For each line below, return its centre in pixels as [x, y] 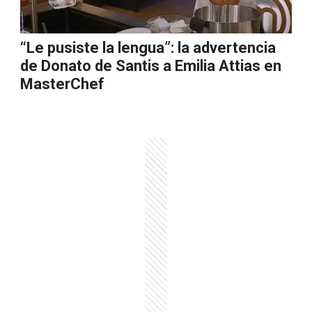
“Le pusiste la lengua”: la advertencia [148, 48]
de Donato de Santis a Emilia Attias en [151, 66]
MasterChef [62, 84]
